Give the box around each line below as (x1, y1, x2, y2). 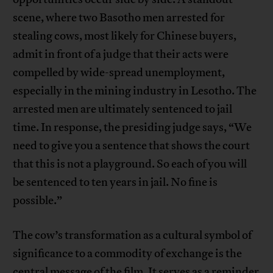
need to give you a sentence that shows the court (13, 138, 250, 154)
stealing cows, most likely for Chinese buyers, (13, 29, 237, 44)
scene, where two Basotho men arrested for (13, 10, 225, 26)
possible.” (13, 193, 63, 208)
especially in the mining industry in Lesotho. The (13, 83, 257, 99)
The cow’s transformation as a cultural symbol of (13, 228, 252, 243)
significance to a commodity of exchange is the (13, 246, 243, 261)
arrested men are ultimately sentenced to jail (13, 102, 233, 117)
